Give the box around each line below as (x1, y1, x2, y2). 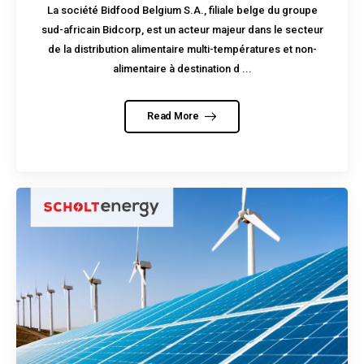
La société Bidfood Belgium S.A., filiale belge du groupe (46, 3, 318, 16)
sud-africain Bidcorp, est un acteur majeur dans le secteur (41, 23, 323, 36)
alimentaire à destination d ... (112, 62, 252, 75)
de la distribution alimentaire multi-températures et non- (47, 42, 317, 55)
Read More (147, 110, 201, 123)
